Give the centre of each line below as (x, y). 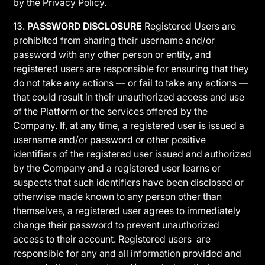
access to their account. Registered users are (112, 239)
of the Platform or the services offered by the (111, 111)
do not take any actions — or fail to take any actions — (131, 83)
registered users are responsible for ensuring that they (131, 69)
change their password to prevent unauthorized (117, 225)
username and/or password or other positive (110, 140)
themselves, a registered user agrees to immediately (127, 211)
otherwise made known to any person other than (118, 196)
